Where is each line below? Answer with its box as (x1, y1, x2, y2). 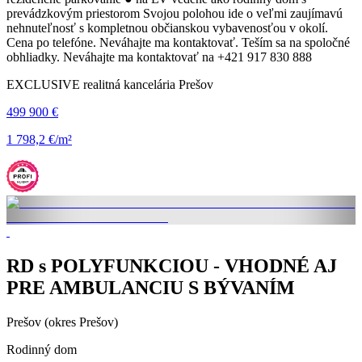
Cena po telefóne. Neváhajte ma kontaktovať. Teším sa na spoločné (6, 36, 350, 50)
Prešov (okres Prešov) (6, 314, 118, 329)
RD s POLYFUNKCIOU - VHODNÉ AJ (6, 255, 337, 277)
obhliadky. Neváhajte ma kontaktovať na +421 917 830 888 (6, 50, 312, 65)
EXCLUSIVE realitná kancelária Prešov (6, 78, 213, 92)
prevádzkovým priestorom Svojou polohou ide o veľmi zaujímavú (6, 6, 343, 21)
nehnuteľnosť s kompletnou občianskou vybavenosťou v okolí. (6, 21, 328, 36)
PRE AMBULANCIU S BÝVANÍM (6, 277, 295, 299)
